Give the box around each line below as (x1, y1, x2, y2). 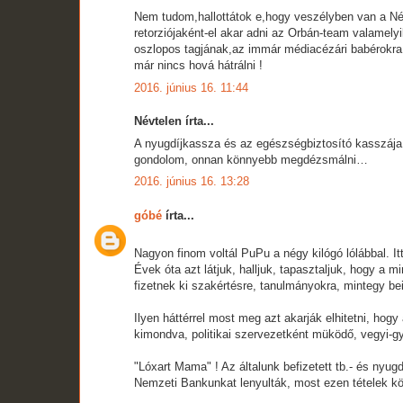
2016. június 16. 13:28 (134, 175, 249, 189)
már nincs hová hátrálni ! (134, 58, 263, 73)
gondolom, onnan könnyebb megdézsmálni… (134, 152, 368, 166)
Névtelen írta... (134, 114, 214, 129)
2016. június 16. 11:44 (134, 80, 248, 94)
